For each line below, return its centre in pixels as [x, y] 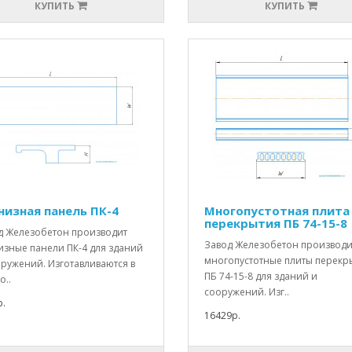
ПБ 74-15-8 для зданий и [260, 277]
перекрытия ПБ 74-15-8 [275, 224]
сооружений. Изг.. [246, 292]
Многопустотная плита [277, 211]
